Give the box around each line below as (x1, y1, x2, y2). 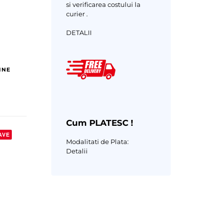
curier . (66, 9, 88, 18)
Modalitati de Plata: (66, 137, 129, 146)
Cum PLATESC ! (66, 117, 133, 128)
